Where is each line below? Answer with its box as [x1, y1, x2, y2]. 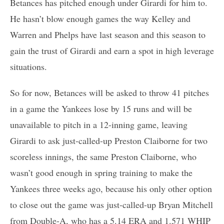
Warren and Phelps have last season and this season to [10, 28, 205, 40]
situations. [10, 60, 47, 72]
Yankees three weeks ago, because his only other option [10, 182, 212, 194]
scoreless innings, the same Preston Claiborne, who [10, 150, 196, 162]
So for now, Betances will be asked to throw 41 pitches [10, 86, 209, 98]
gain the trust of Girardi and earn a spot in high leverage [10, 44, 214, 56]
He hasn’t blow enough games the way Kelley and [10, 12, 190, 24]
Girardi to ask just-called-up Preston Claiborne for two [10, 134, 207, 146]
